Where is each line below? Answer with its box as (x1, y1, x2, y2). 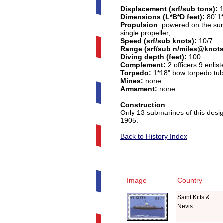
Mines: (120, 77, 143, 85)
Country (177, 176, 202, 184)
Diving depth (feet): (120, 53, 187, 61)
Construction (120, 101, 165, 109)
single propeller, (120, 29, 170, 37)
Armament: (120, 85, 157, 93)
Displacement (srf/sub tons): (120, 5, 218, 13)
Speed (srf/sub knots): (120, 37, 197, 45)
